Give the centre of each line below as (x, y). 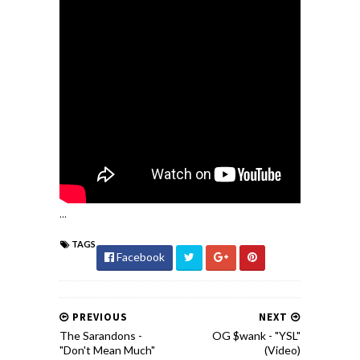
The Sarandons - (101, 335)
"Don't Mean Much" (107, 350)
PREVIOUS (98, 317)
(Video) (282, 350)
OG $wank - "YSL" (256, 335)
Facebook (139, 257)
